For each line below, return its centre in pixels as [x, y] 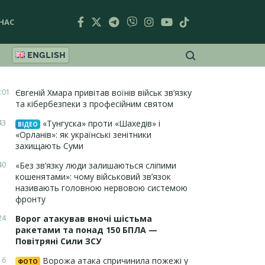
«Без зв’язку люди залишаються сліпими [96, 165]
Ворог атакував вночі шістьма [84, 219]
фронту [30, 199]
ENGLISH [47, 55]
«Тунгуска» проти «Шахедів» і [100, 123]
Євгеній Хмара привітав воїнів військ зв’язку [104, 93]
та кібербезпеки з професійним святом [94, 104]
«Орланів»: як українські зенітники [83, 135]
